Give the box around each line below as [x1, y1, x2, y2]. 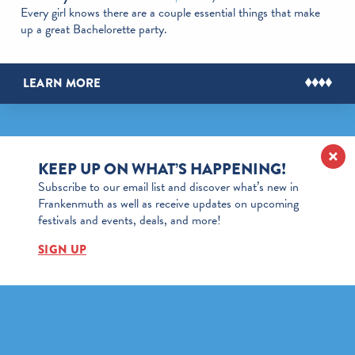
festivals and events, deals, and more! [38, 210, 221, 230]
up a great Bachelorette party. [20, 19, 167, 39]
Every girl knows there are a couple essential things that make [20, 2, 320, 22]
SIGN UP [38, 240, 87, 258]
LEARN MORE [22, 74, 101, 92]
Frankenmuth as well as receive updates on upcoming [38, 193, 299, 213]
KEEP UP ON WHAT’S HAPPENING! [38, 158, 286, 181]
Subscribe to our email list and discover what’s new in [38, 177, 299, 197]
